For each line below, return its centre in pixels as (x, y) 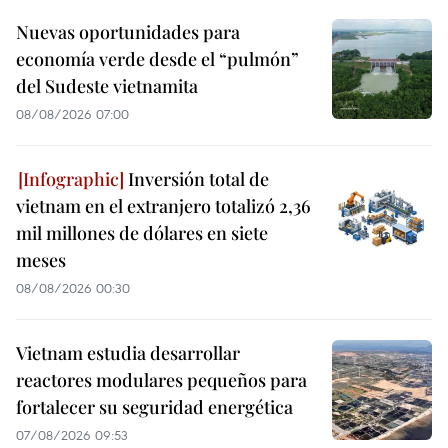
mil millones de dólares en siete (142, 233)
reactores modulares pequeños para (161, 380)
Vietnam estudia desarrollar (128, 353)
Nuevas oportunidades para (128, 32)
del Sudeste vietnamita (107, 86)
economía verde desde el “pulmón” (157, 59)
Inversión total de (196, 179)
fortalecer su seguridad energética (154, 407)
